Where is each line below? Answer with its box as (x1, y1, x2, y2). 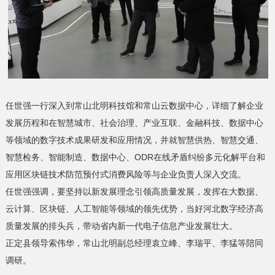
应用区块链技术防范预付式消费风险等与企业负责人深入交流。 (5, 169, 246, 179)
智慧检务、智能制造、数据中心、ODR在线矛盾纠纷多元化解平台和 (5, 152, 265, 162)
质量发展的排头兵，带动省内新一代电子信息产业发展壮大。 (5, 220, 238, 231)
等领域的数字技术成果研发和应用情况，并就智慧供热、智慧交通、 (5, 134, 263, 145)
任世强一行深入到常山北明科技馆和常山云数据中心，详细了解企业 (5, 100, 263, 110)
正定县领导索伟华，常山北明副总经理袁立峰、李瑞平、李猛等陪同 (5, 238, 263, 248)
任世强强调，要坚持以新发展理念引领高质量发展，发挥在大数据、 (5, 186, 263, 196)
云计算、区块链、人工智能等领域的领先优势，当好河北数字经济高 (5, 203, 263, 214)
